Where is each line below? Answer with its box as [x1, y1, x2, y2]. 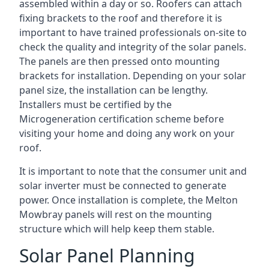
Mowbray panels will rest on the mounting [19, 208, 212, 221]
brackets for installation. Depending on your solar [19, 69, 246, 82]
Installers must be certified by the [19, 98, 172, 111]
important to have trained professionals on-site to [19, 26, 247, 39]
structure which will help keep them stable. [19, 222, 214, 235]
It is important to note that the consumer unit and [19, 165, 247, 178]
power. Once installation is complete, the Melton [19, 193, 238, 207]
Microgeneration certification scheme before [19, 112, 224, 125]
